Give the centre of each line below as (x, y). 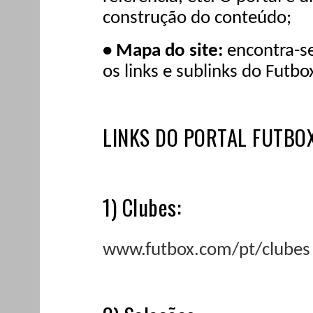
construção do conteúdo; (197, 18)
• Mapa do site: (165, 51)
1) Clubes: (142, 207)
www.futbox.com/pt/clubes (206, 250)
